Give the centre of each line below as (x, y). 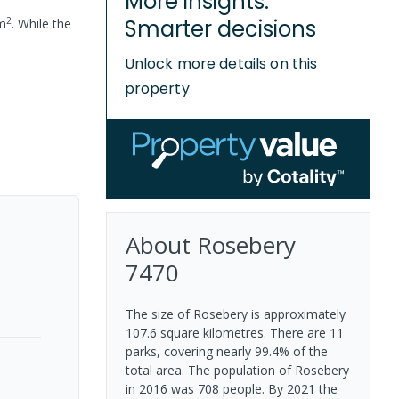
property (157, 89)
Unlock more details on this (221, 64)
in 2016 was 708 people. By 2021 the (231, 388)
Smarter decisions (220, 29)
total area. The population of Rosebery (237, 370)
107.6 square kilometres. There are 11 (234, 332)
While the (43, 24)
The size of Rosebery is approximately (235, 313)
